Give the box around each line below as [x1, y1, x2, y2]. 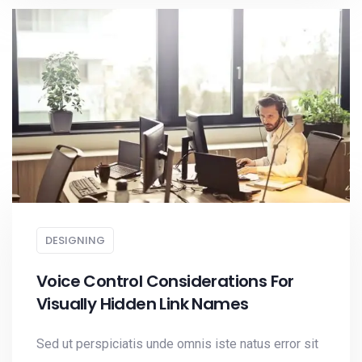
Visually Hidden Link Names [36, 293, 249, 315]
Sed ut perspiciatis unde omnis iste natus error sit [36, 336, 318, 351]
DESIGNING [45, 233, 105, 248]
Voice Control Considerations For [36, 270, 294, 293]
